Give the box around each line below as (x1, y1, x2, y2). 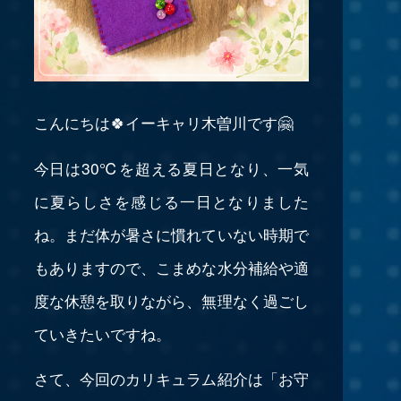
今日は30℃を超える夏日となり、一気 (33, 156, 309, 179)
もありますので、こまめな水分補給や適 (33, 255, 309, 278)
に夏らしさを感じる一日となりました (33, 189, 309, 212)
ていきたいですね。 (33, 321, 171, 345)
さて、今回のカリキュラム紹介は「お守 (33, 367, 309, 390)
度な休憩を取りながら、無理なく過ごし (33, 288, 309, 311)
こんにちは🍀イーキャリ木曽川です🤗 (33, 111, 293, 134)
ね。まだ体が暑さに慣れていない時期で (33, 222, 309, 245)
